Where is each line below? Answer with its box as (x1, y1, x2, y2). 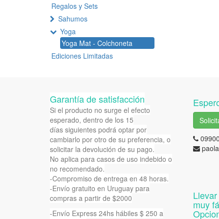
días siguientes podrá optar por (50, 125, 147, 134)
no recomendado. (50, 164, 105, 174)
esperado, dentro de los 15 (50, 115, 133, 125)
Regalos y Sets (51, 1, 98, 11)
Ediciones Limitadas (51, 51, 113, 61)
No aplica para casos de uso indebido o (50, 154, 172, 164)
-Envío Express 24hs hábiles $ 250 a (50, 208, 163, 218)
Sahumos (58, 14, 88, 24)
